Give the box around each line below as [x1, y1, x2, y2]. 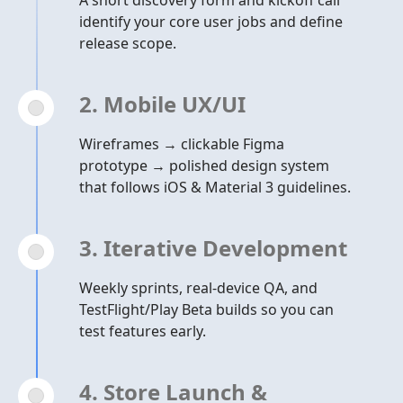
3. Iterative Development [79, 233, 347, 263]
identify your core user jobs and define [79, 12, 343, 31]
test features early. [79, 321, 206, 341]
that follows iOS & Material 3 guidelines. [79, 177, 351, 197]
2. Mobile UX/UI [79, 89, 246, 119]
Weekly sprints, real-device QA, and [79, 278, 318, 298]
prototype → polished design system [79, 156, 329, 175]
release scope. [79, 33, 176, 53]
